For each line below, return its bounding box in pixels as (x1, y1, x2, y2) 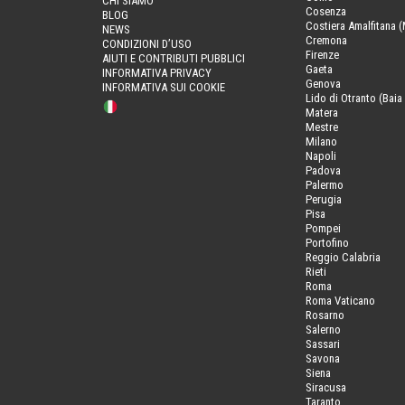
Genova (305, 76, 341, 90)
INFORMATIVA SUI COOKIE (102, 80, 226, 94)
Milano (305, 134, 337, 148)
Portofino (305, 235, 349, 250)
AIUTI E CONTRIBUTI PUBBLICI (102, 51, 246, 65)
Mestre (305, 119, 338, 134)
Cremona (305, 33, 347, 47)
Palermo (305, 177, 344, 192)
